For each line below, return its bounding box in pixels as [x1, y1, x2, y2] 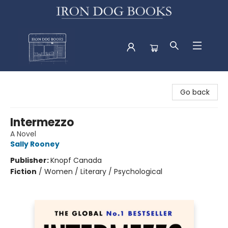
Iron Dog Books [8, 75, 60, 86]
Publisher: [10, 155, 50, 165]
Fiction [10, 166, 37, 177]
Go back [180, 87, 210, 97]
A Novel [10, 128, 36, 139]
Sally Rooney [10, 138, 60, 149]
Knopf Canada [50, 155, 102, 165]
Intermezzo [10, 114, 74, 130]
